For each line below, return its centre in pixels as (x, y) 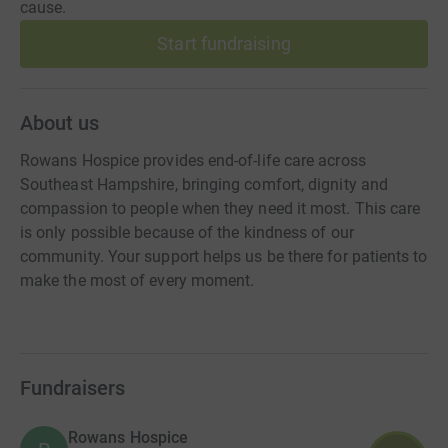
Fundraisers (72, 387)
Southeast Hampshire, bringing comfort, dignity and (204, 184)
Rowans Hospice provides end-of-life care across (193, 160)
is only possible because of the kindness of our (187, 232)
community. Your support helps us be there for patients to (224, 256)
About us (59, 122)
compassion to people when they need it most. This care (220, 208)
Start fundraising (224, 43)
